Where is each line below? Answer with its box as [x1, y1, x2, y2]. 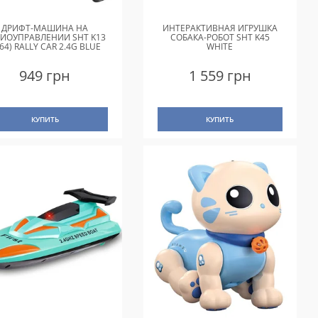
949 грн [19, 65, 71, 85]
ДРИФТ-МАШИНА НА [1, 21, 89, 34]
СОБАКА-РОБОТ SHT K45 [170, 31, 270, 43]
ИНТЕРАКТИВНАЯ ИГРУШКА [162, 21, 278, 34]
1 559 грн [188, 65, 251, 85]
